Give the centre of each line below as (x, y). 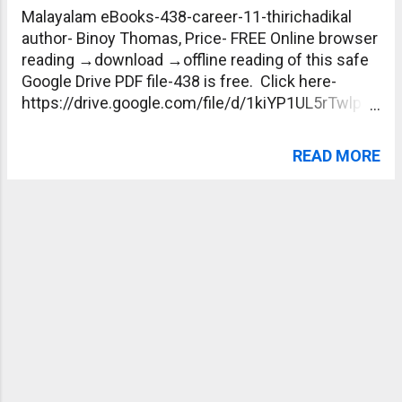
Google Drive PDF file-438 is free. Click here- (179, 81)
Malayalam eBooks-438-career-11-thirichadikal (187, 17)
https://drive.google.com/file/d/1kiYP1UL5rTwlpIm (201, 103)
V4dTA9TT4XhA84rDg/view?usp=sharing (167, 124)
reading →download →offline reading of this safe (195, 60)
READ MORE (336, 156)
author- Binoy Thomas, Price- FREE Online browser (200, 38)
